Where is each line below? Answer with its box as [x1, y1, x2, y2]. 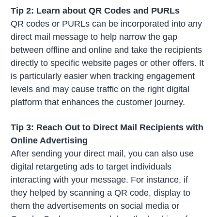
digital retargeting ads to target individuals [11, 161, 172, 171]
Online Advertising [11, 135, 88, 145]
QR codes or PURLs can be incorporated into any [11, 18, 202, 29]
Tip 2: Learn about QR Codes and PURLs [11, 5, 180, 15]
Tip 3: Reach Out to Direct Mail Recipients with [11, 122, 204, 132]
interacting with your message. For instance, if [11, 174, 188, 185]
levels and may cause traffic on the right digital [11, 84, 190, 94]
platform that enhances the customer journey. [11, 97, 186, 107]
